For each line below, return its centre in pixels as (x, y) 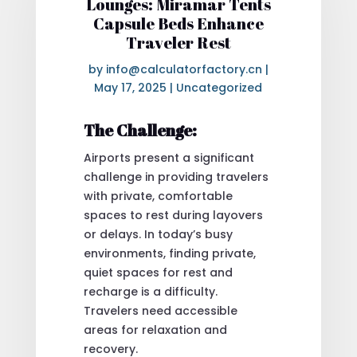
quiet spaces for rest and (158, 272)
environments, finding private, (169, 253)
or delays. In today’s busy (158, 234)
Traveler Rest (178, 42)
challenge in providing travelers (176, 177)
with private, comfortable (158, 196)
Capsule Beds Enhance (178, 23)
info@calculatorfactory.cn (184, 69)
